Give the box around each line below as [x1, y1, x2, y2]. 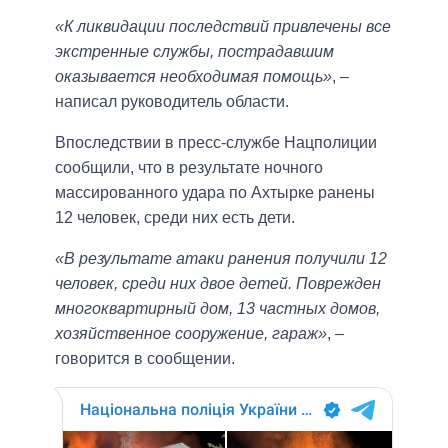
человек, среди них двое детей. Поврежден [55, 275, 381, 293]
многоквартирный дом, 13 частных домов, [55, 300, 380, 318]
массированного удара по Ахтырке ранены [55, 184, 375, 202]
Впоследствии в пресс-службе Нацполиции [55, 134, 377, 152]
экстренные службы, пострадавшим [55, 43, 334, 61]
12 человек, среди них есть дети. [55, 209, 295, 227]
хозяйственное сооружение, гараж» [55, 325, 327, 343]
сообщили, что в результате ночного [55, 159, 323, 177]
